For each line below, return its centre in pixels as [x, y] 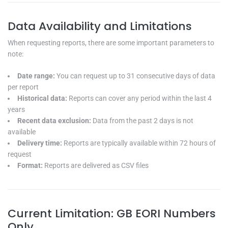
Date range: [37, 76]
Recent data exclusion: [55, 120]
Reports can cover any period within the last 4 [140, 98]
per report [23, 87]
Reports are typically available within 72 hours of [140, 143]
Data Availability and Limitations [100, 26]
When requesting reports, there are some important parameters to [111, 43]
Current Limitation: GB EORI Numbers [112, 213]
